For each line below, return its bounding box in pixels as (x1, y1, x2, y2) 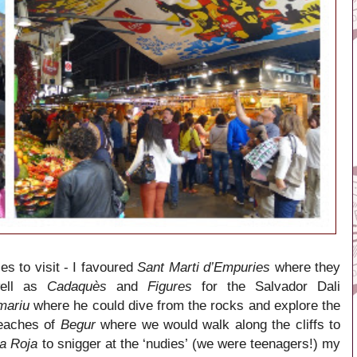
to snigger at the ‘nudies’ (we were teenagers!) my (37, 335, 341, 351)
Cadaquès (47, 278, 107, 294)
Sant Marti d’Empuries (137, 259, 271, 275)
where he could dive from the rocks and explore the (29, 297, 341, 313)
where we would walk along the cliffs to (95, 316, 341, 332)
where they (270, 259, 340, 275)
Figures (147, 278, 192, 294)
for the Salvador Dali (192, 278, 340, 294)
